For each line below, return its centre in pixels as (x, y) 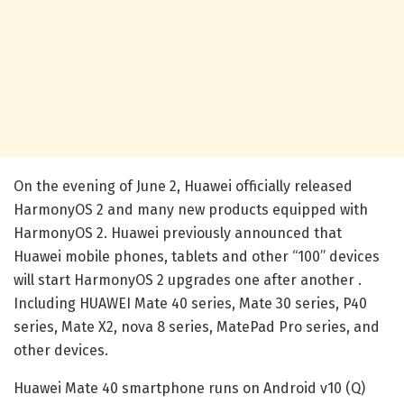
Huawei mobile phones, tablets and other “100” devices (197, 256)
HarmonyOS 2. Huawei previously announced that (178, 233)
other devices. (61, 350)
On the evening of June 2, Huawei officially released (183, 186)
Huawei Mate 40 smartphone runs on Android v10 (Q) (189, 388)
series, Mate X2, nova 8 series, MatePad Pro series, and (197, 326)
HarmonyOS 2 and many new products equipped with (191, 209)
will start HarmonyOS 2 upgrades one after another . (188, 280)
